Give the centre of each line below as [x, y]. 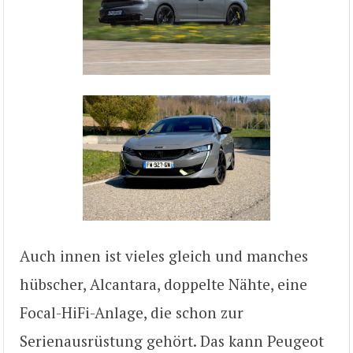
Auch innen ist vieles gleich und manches [164, 255]
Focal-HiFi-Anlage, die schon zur [132, 312]
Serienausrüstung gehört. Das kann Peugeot [172, 340]
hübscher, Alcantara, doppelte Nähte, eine [163, 284]
